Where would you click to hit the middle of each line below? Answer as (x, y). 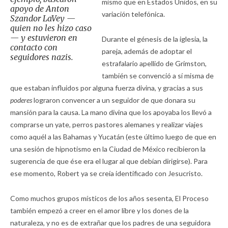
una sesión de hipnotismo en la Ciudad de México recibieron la (108, 149)
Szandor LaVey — (43, 19)
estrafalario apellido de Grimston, (154, 64)
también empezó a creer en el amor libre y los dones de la (99, 211)
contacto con (34, 48)
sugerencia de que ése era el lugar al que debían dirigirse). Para (109, 161)
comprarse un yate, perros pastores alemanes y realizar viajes (107, 125)
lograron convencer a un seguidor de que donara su (114, 100)
